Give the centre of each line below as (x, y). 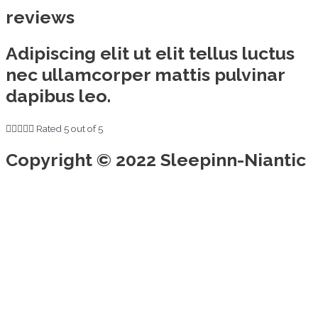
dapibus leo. (58, 95)
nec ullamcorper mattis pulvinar (145, 74)
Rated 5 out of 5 (70, 128)
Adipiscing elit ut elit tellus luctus (150, 53)
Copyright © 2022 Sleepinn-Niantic (156, 160)
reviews (40, 17)
